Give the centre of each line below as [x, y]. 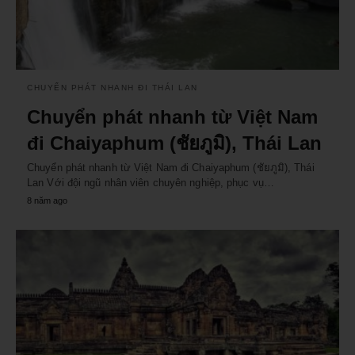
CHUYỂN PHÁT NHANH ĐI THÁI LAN [113, 88]
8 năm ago [47, 201]
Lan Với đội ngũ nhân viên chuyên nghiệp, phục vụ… [151, 183]
